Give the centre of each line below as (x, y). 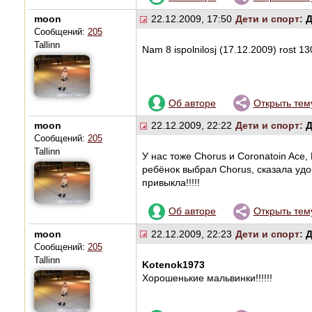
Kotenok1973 (173, 264)
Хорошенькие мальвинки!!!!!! (207, 278)
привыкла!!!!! (171, 183)
